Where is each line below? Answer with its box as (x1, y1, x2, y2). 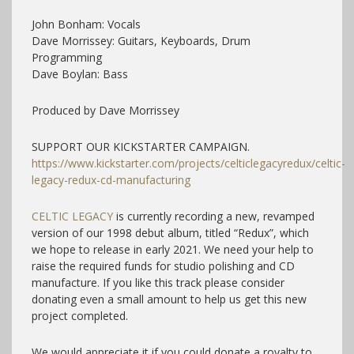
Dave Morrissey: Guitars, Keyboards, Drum (32, 32, 250, 48)
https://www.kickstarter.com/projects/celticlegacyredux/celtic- (32, 155, 345, 171)
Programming (32, 49, 102, 65)
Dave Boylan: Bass (32, 66, 128, 81)
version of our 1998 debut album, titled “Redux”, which (32, 224, 309, 240)
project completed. (32, 307, 128, 323)
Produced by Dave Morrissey (32, 102, 179, 118)
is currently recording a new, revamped (113, 208, 314, 224)
